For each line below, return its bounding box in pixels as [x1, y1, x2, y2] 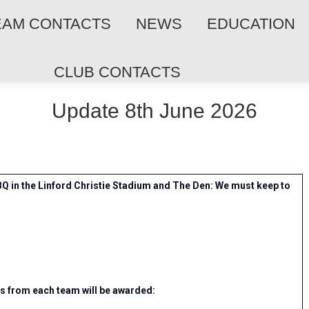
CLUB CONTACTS [54, 63, 181, 81]
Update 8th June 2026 [52, 99, 257, 122]
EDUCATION [207, 15, 295, 32]
